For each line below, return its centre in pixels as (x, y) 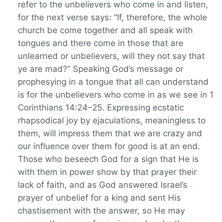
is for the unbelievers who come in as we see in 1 (116, 95)
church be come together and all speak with (105, 30)
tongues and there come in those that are (101, 43)
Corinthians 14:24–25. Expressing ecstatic (101, 108)
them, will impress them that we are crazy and (110, 134)
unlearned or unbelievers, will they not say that (111, 56)
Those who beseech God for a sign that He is (108, 159)
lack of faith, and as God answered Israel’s (103, 185)
